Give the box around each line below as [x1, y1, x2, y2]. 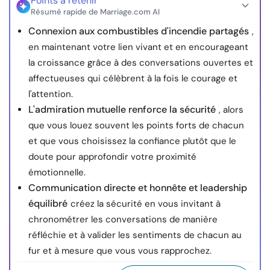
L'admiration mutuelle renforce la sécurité [28, 103, 216, 116]
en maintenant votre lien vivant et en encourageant [28, 41, 248, 54]
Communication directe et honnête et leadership [28, 181, 247, 195]
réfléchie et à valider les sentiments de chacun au [28, 229, 242, 242]
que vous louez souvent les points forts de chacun [28, 119, 244, 132]
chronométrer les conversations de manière [28, 213, 218, 226]
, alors [219, 104, 243, 116]
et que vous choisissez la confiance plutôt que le [28, 135, 236, 148]
